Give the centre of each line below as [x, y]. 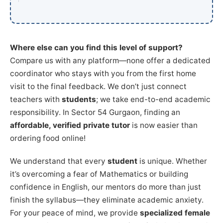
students [79, 99]
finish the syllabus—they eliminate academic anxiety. [107, 200]
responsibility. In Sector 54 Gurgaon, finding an [95, 112]
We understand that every [59, 161]
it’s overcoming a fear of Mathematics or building [99, 174]
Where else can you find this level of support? [96, 47]
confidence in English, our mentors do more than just [106, 187]
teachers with [36, 99]
